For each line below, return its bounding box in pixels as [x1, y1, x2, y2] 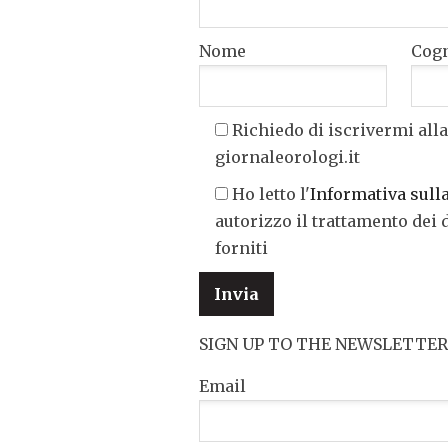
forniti [215, 238, 268, 258]
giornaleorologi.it [215, 147, 360, 167]
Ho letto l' [232, 184, 310, 204]
